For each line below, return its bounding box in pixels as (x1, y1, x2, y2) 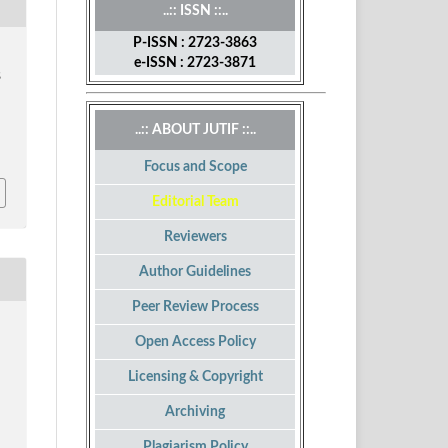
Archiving (165, 405, 225, 420)
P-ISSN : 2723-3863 (133, 36, 257, 51)
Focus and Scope (143, 160, 247, 175)
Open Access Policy (134, 335, 256, 350)
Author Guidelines (139, 265, 251, 280)
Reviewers (163, 230, 227, 245)
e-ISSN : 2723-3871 (134, 56, 256, 71)
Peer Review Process (131, 300, 259, 315)
